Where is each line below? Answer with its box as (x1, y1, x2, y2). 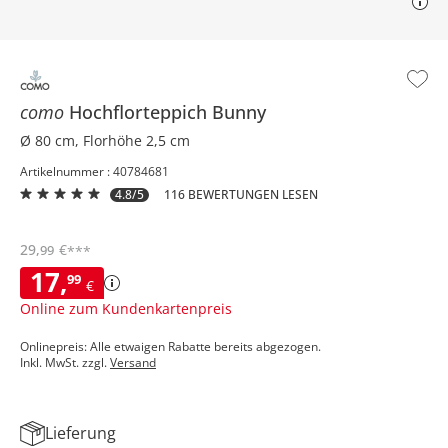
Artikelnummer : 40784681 (20, 162, 169, 180)
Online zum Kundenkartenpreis (20, 298, 232, 318)
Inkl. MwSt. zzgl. (20, 353, 110, 371)
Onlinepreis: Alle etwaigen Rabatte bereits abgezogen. (20, 337, 321, 355)
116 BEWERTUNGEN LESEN (164, 185, 318, 203)
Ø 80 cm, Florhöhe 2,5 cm (20, 130, 190, 150)
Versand (110, 353, 156, 371)
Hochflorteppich (69, 99, 212, 124)
